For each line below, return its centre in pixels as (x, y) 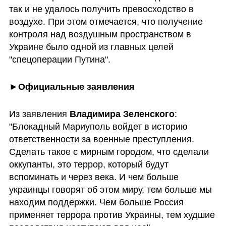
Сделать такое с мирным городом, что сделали (109, 152)
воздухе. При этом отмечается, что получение (106, 22)
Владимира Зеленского (122, 114)
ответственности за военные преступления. (101, 139)
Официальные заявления (76, 87)
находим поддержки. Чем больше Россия (96, 202)
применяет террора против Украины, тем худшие (112, 215)
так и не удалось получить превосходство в (101, 9)
